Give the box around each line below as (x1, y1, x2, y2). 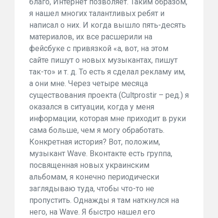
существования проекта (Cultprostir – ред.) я (29, 91, 189, 100)
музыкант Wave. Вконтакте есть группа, (29, 149, 172, 158)
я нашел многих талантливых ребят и (29, 9, 164, 18)
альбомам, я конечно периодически (29, 172, 159, 182)
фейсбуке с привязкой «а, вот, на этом (29, 44, 168, 53)
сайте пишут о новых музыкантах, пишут (29, 55, 178, 65)
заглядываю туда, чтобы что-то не (29, 184, 154, 193)
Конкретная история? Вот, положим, (29, 137, 160, 146)
